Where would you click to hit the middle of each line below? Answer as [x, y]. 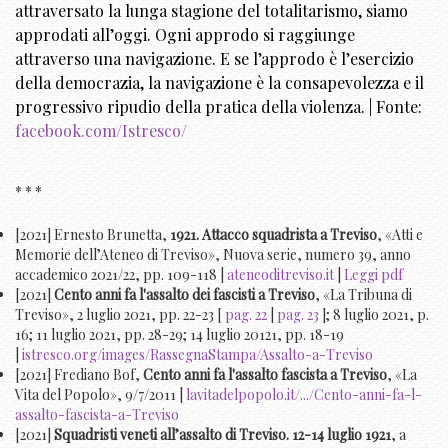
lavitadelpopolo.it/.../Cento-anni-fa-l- [304, 395]
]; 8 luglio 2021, [368, 315]
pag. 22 [246, 315]
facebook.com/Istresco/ [101, 131]
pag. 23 [298, 315]
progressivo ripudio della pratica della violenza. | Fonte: [218, 107]
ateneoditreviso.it [280, 275]
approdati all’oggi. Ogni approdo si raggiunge [185, 35]
